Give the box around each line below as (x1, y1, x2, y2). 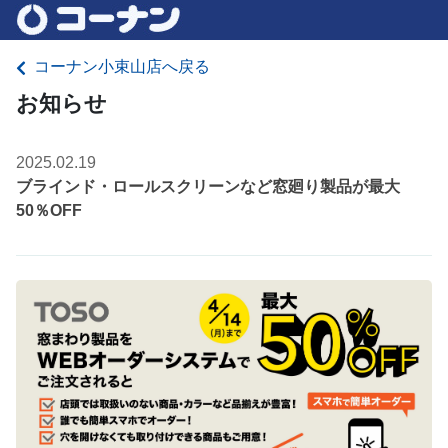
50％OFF (16, 202, 82, 219)
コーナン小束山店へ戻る (34, 58, 210, 75)
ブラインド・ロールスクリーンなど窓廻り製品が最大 (16, 178, 400, 195)
